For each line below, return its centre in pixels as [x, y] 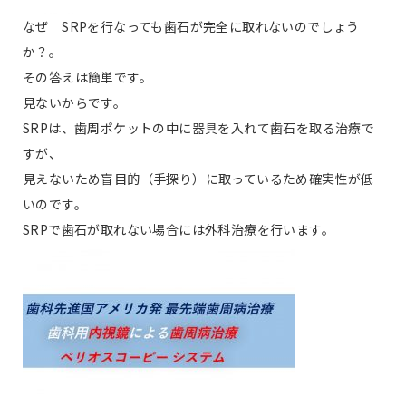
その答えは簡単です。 [94, 77]
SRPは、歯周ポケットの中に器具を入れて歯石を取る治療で [199, 128]
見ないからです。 [75, 103]
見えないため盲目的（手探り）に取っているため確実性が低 [198, 179]
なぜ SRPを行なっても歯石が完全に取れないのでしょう [191, 27]
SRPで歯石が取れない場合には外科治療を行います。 [179, 230]
